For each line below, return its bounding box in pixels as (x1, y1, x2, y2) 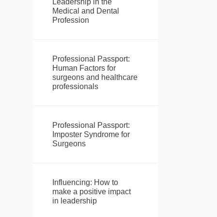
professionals (52, 82, 98, 91)
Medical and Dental (52, 7, 119, 15)
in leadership (52, 197, 97, 205)
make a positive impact (52, 187, 131, 196)
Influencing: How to (52, 178, 118, 187)
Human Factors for (52, 64, 116, 73)
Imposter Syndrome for (52, 130, 130, 139)
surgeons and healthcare (52, 73, 138, 82)
